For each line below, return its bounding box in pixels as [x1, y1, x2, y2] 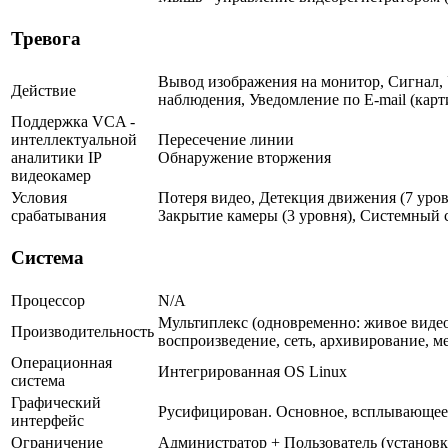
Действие [11, 81, 76, 99]
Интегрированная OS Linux [158, 362, 347, 380]
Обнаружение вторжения [158, 148, 331, 166]
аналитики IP [11, 148, 101, 166]
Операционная [11, 353, 112, 371]
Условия [11, 188, 67, 206]
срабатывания [11, 206, 106, 224]
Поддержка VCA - [11, 112, 135, 130]
